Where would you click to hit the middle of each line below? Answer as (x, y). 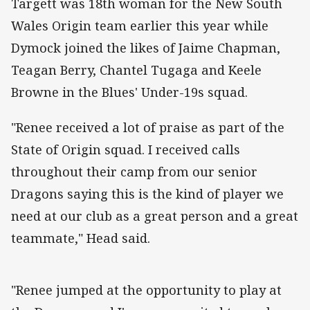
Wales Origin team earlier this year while (140, 26)
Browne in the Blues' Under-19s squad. (129, 92)
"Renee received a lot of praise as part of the (148, 127)
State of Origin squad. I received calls (126, 149)
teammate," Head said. (81, 238)
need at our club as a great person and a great (155, 216)
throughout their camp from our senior (134, 171)
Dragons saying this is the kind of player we (147, 193)
